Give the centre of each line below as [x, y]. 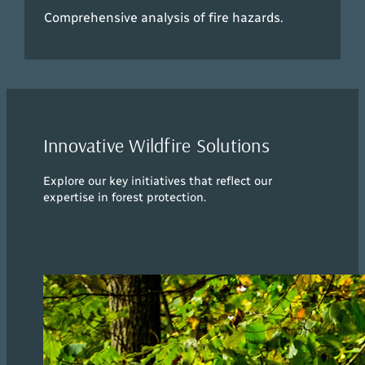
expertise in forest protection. [124, 197]
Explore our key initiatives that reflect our [157, 180]
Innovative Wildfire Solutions [156, 145]
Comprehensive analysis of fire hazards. [164, 18]
